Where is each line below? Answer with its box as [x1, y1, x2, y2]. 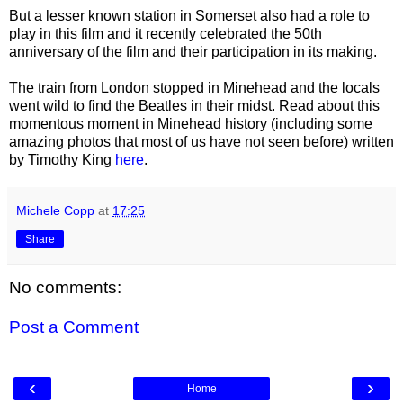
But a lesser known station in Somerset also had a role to [9, 7, 370, 23]
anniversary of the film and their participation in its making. [9, 43, 377, 59]
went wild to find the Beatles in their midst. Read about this [9, 97, 380, 113]
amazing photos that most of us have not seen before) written [9, 133, 394, 149]
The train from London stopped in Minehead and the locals [9, 79, 380, 95]
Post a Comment [9, 317, 139, 336]
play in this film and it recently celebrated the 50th [9, 25, 322, 41]
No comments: [9, 277, 121, 297]
